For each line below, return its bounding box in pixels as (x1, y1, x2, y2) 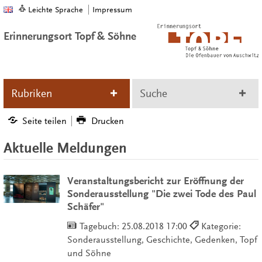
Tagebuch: (79, 221, 122, 232)
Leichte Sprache (27, 5, 83, 15)
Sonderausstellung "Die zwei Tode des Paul (67, 188, 256, 201)
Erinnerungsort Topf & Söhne (3, 30, 136, 43)
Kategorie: (201, 221, 242, 232)
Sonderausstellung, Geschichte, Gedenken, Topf (67, 235, 257, 246)
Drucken (91, 115, 124, 126)
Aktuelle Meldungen (3, 139, 127, 157)
